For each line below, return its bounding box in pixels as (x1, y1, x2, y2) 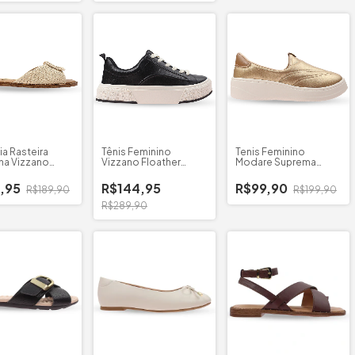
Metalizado (235, 166, 289, 178)
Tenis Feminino (235, 146, 305, 158)
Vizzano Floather (101, 156, 181, 168)
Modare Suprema (235, 156, 316, 168)
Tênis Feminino (101, 146, 171, 158)
